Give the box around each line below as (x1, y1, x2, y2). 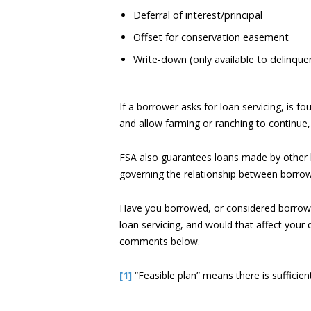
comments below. (119, 235, 200, 248)
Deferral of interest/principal (133, 8, 262, 22)
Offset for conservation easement (133, 31, 289, 44)
